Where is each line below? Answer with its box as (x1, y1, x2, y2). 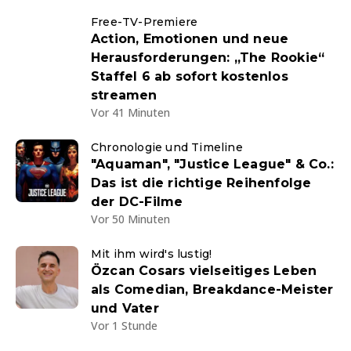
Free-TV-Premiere (91, 15, 198, 29)
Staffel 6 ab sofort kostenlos (91, 69, 288, 84)
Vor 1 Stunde (91, 318, 157, 333)
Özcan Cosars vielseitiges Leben (91, 263, 317, 278)
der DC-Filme (91, 194, 183, 209)
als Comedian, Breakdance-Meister (91, 282, 334, 297)
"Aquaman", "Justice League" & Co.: (91, 157, 334, 172)
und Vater (91, 301, 159, 316)
